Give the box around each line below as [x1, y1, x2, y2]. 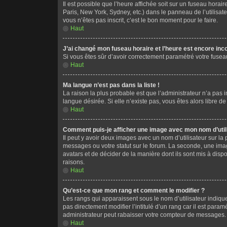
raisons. [63, 159, 85, 166]
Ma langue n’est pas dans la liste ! [63, 82, 160, 89]
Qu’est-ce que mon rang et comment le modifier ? [63, 187, 205, 195]
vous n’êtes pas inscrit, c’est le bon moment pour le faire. [63, 17, 218, 24]
